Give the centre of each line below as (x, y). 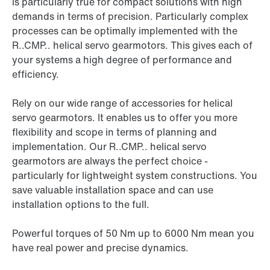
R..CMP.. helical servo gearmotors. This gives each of (132, 46)
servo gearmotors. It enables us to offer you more (125, 118)
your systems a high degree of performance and (122, 60)
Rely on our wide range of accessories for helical (122, 103)
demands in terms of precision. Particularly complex (130, 17)
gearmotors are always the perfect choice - (110, 161)
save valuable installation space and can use (113, 190)
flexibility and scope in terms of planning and (115, 132)
